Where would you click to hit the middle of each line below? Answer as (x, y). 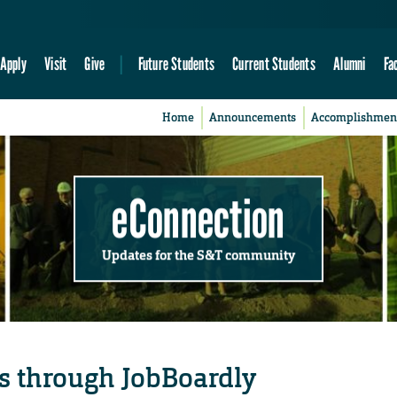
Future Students (176, 64)
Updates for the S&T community (198, 255)
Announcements (253, 118)
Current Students (274, 64)
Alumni (350, 64)
